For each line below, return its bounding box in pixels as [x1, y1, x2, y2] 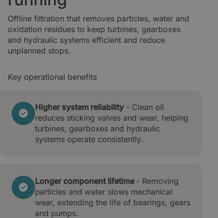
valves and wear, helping [97, 112, 188, 123]
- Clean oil [124, 102, 164, 112]
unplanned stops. [8, 45, 71, 55]
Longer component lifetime [35, 176, 136, 186]
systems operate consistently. [35, 134, 143, 144]
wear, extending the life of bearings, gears [35, 197, 190, 207]
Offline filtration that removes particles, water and [8, 13, 189, 23]
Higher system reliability [35, 102, 124, 112]
